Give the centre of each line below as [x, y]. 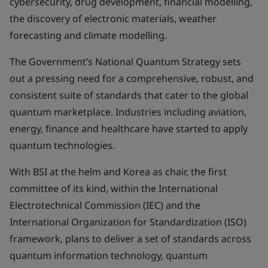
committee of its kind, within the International [114, 188]
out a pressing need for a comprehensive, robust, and [132, 78]
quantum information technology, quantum [109, 255]
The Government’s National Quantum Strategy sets [125, 62]
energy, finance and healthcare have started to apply [129, 129]
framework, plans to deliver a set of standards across [130, 239]
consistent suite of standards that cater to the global [129, 95]
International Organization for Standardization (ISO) [128, 222]
